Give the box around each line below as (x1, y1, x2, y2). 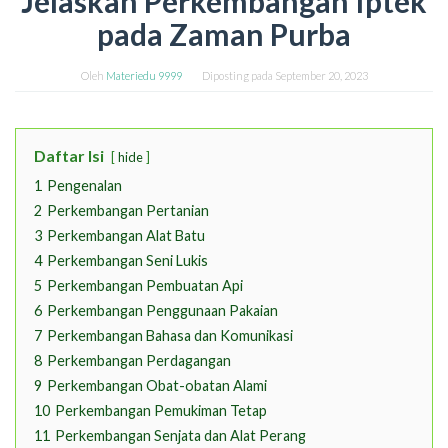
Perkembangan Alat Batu (47, 227, 205, 245)
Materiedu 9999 (105, 69, 182, 83)
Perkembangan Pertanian (47, 202, 209, 220)
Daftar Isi (34, 146, 104, 166)
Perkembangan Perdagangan (47, 352, 231, 370)
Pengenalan (47, 177, 122, 195)
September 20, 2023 (274, 69, 368, 83)
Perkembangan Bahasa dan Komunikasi (47, 327, 293, 345)
